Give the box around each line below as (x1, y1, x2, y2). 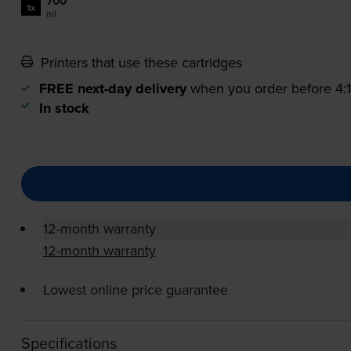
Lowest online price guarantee (42, 280, 228, 300)
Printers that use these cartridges (36, 52, 242, 73)
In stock (38, 98, 89, 119)
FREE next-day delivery (38, 78, 186, 100)
